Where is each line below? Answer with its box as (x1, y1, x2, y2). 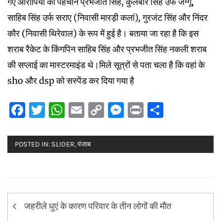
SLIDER (51, 140, 74, 148)
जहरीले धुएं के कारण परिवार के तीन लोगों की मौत (24, 200, 171, 212)
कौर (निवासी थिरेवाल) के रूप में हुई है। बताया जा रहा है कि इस (7, 27, 199, 39)
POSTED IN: (15, 140, 51, 148)
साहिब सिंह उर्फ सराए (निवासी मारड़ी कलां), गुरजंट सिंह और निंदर (7, 11, 208, 23)
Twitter (45, 100, 101, 120)
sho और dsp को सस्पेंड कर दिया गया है (7, 74, 134, 86)
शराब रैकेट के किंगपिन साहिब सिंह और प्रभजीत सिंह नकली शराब (7, 43, 207, 55)
